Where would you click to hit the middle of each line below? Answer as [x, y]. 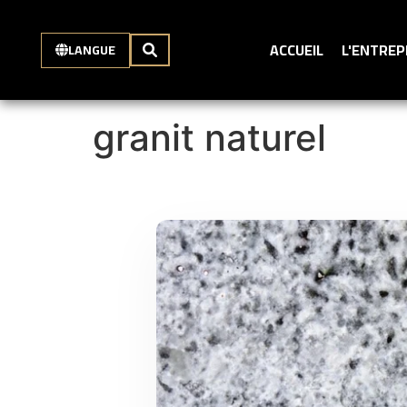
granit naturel [209, 138]
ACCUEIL [296, 50]
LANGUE [91, 50]
